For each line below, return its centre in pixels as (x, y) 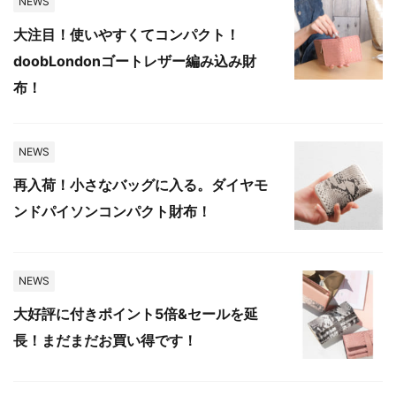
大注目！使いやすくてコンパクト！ (126, 34)
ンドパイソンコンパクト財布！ (112, 211)
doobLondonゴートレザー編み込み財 (135, 61)
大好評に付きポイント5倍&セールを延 (136, 313)
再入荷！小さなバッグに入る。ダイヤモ (141, 184)
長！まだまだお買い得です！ (105, 340)
